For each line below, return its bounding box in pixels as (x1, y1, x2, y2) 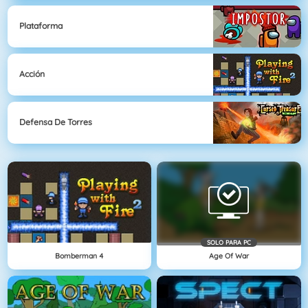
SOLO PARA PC (206, 238, 251, 246)
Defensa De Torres (19, 117, 92, 128)
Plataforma (19, 21, 63, 32)
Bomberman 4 (55, 250, 104, 261)
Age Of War (208, 250, 249, 261)
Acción (19, 69, 45, 80)
